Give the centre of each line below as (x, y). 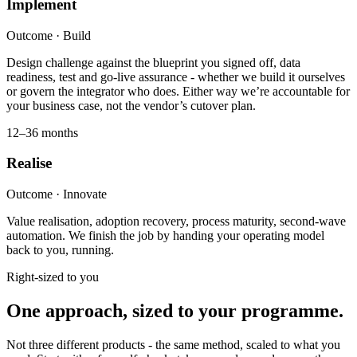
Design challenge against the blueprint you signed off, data (153, 62)
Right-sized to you (53, 277)
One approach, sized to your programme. (175, 310)
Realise (29, 163)
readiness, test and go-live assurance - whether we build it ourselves (176, 76)
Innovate (85, 194)
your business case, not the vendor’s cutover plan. (131, 105)
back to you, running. (60, 250)
